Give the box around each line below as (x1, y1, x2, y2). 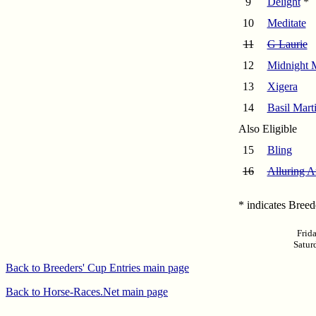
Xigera (267, 80, 298, 93)
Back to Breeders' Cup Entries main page (6, 262, 189, 274)
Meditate (267, 17, 306, 30)
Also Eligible (238, 123, 297, 135)
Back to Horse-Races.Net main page (6, 286, 168, 298)
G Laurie (267, 38, 308, 51)
